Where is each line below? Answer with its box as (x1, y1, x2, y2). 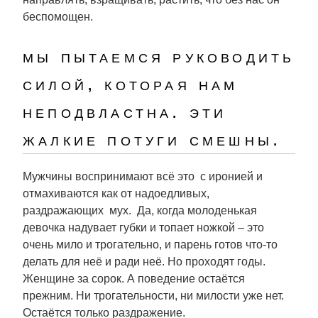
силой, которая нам (23, 73, 238, 94)
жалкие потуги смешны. (23, 128, 282, 150)
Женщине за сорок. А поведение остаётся (23, 273, 245, 285)
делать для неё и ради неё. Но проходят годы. (23, 256, 265, 268)
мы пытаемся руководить (23, 45, 295, 67)
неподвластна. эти (23, 101, 227, 122)
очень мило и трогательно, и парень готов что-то (23, 238, 278, 251)
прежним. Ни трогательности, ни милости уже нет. (23, 290, 284, 302)
